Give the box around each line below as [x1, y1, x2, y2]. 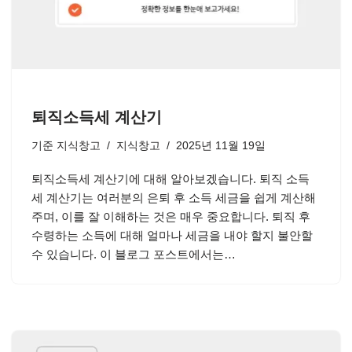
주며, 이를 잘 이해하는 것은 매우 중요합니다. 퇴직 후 [31, 210, 310, 223]
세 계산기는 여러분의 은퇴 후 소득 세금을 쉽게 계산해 [31, 191, 316, 204]
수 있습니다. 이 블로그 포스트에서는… [31, 247, 239, 261]
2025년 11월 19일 [176, 140, 266, 152]
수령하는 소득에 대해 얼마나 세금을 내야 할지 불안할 [31, 229, 313, 242]
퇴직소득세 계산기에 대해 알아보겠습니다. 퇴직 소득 [31, 172, 310, 185]
